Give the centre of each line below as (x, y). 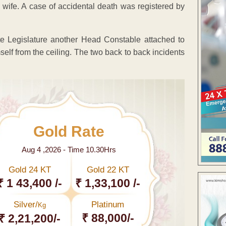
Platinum (108, 205)
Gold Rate (69, 132)
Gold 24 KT (30, 170)
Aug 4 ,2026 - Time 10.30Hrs (69, 150)
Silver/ (25, 205)
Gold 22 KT (108, 170)
